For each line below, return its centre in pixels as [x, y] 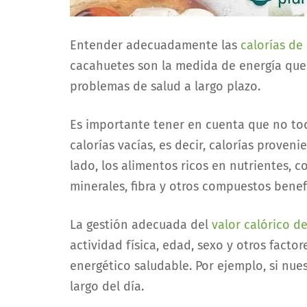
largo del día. [107, 286]
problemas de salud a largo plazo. [165, 86]
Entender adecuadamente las [155, 45]
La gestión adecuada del [141, 225]
